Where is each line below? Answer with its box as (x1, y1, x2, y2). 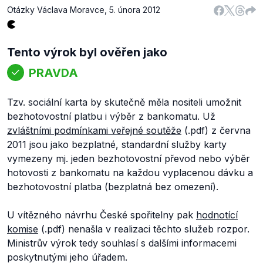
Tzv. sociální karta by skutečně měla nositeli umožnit (7, 96, 241, 108)
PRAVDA (29, 65, 78, 80)
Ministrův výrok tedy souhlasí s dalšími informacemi (7, 237, 237, 249)
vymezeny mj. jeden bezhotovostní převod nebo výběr (7, 153, 250, 164)
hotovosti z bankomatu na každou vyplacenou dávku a (7, 167, 253, 178)
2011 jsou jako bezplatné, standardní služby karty (7, 139, 227, 150)
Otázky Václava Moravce (7, 5, 104, 15)
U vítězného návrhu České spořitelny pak (7, 209, 196, 221)
